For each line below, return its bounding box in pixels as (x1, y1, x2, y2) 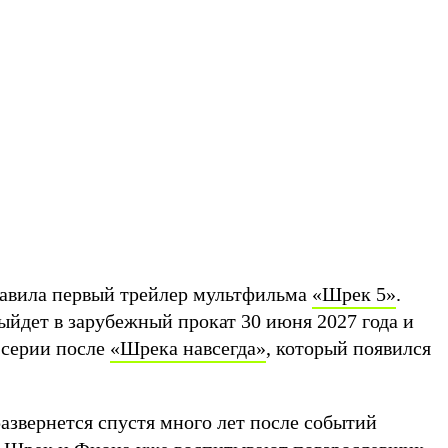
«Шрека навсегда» (110, 337, 266, 359)
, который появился (266, 337, 431, 359)
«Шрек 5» (312, 283, 396, 305)
